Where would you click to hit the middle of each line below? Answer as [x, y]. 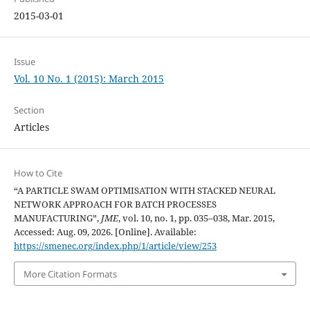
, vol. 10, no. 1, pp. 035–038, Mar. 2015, [196, 218]
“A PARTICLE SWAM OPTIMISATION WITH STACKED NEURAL [144, 191]
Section [29, 110]
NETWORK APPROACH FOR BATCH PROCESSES [115, 204]
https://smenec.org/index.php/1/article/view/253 [115, 246]
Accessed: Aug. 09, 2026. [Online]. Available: [105, 232]
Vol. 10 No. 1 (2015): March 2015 [89, 79]
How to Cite [38, 173]
